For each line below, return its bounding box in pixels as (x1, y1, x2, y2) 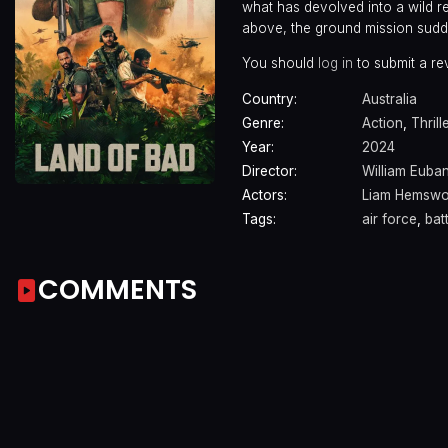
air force (362, 211, 417, 228)
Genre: (242, 115, 284, 132)
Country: (242, 91, 297, 108)
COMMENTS (38, 270, 197, 308)
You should (242, 54, 318, 71)
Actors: (242, 187, 287, 204)
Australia (362, 91, 417, 108)
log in (318, 54, 353, 71)
